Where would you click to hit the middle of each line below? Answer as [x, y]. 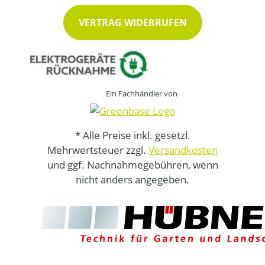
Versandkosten [183, 150]
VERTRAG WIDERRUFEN [132, 23]
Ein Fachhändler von [141, 94]
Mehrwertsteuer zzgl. [98, 150]
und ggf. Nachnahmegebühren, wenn [132, 165]
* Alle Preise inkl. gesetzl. [132, 135]
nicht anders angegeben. [132, 180]
